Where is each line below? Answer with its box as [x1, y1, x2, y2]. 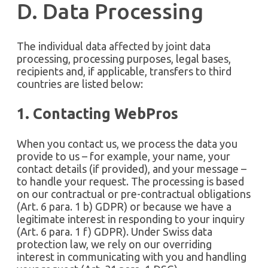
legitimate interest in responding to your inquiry [17, 213, 245, 226]
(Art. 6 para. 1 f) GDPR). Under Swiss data [17, 226, 212, 238]
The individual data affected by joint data [17, 40, 211, 53]
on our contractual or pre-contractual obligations [17, 188, 251, 200]
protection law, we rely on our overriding [17, 238, 212, 251]
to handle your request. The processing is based [17, 175, 244, 188]
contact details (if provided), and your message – [17, 163, 246, 175]
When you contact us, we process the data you [17, 138, 237, 150]
